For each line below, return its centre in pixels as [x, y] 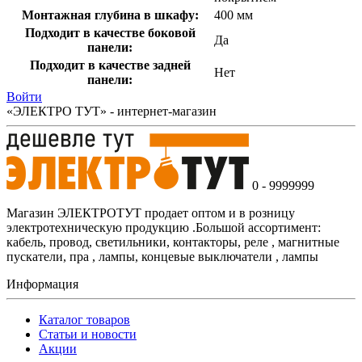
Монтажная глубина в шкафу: [110, 15]
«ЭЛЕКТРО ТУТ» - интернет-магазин [112, 111]
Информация [42, 284]
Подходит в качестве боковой [110, 32]
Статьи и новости [88, 334]
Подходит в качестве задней [110, 65]
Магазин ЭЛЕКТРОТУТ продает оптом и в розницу [151, 213]
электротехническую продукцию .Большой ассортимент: [165, 227]
